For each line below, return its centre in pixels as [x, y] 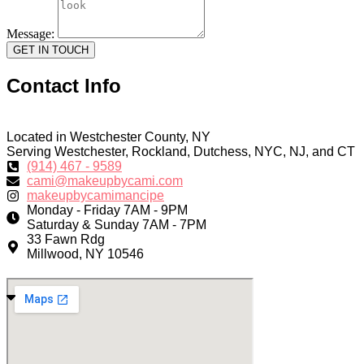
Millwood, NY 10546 [85, 253]
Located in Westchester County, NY [108, 136]
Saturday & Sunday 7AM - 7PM [117, 224]
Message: [32, 33]
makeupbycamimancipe [95, 195]
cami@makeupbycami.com [105, 180]
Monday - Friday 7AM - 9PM [107, 210]
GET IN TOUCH [51, 50]
